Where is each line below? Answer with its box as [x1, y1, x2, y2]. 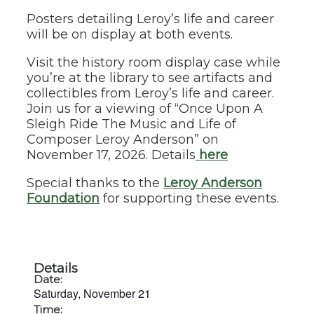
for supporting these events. [100, 191, 279, 206]
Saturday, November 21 [34, 285, 151, 301]
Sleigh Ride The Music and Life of [27, 116, 236, 132]
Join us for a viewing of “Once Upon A [27, 101, 263, 116]
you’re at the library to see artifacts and [27, 70, 273, 86]
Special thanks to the [27, 175, 163, 191]
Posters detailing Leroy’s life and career [27, 11, 274, 27]
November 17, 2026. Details [27, 147, 196, 163]
